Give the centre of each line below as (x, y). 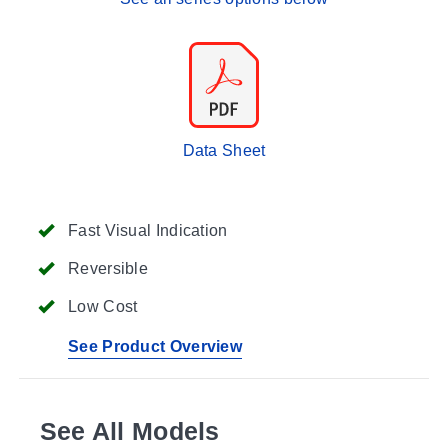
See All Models (129, 430)
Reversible (108, 268)
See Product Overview (155, 346)
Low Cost (103, 306)
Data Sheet (224, 150)
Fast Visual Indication (148, 230)
